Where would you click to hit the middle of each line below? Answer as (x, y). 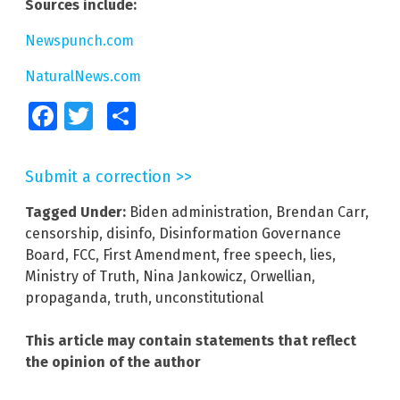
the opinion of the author (113, 362)
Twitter (108, 116)
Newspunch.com (79, 40)
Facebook (81, 116)
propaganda (66, 297)
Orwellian (281, 276)
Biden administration (199, 212)
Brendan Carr (321, 212)
